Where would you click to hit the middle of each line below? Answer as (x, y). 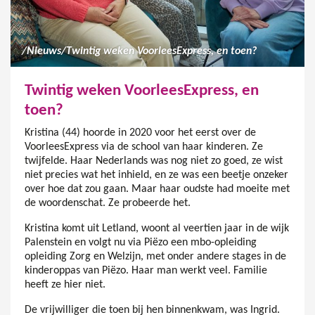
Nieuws (44, 52)
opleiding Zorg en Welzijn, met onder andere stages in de (155, 257)
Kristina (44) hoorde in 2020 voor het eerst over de (140, 133)
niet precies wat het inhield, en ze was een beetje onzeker (156, 175)
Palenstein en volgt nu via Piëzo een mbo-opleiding (141, 243)
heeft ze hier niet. (65, 285)
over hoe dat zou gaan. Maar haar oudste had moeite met (157, 189)
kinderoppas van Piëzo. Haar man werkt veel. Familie (146, 271)
